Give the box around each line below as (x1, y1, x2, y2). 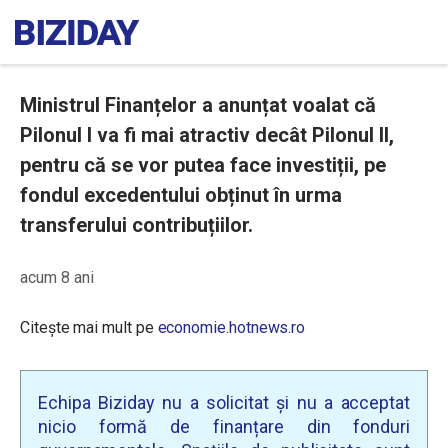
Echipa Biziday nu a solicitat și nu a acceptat (38, 392, 410, 413)
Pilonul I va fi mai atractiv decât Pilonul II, (20, 123, 394, 147)
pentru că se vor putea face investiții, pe (20, 153, 386, 177)
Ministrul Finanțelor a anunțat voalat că (20, 93, 376, 117)
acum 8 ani (20, 268, 94, 287)
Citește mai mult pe (20, 318, 158, 337)
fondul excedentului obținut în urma (20, 183, 342, 207)
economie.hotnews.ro (157, 318, 306, 337)
